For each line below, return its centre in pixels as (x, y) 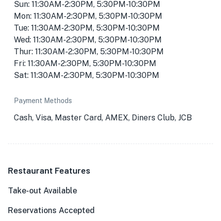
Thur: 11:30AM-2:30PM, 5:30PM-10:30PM (89, 52)
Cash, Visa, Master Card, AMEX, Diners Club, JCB (103, 118)
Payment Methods (43, 101)
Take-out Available (42, 191)
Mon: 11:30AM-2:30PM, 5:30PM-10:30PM (88, 16)
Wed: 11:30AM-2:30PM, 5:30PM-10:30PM (88, 40)
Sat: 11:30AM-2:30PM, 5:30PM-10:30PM (87, 75)
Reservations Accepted (51, 210)
